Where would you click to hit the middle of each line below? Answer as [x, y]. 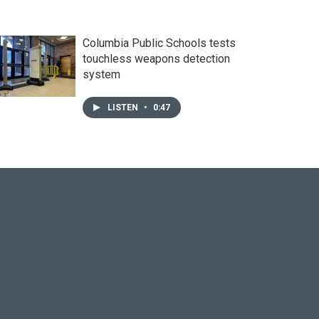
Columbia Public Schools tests [159, 43]
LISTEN [124, 107]
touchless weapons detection [156, 58]
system [101, 74]
